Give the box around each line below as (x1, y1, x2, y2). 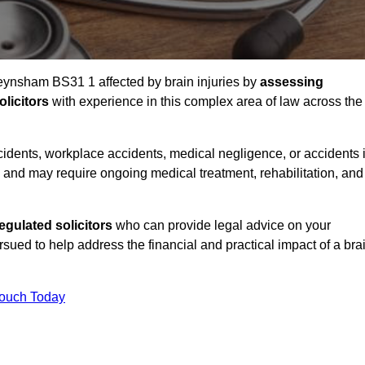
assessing (260, 75, 323, 90)
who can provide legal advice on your (112, 218, 331, 233)
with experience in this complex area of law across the (49, 95, 363, 109)
